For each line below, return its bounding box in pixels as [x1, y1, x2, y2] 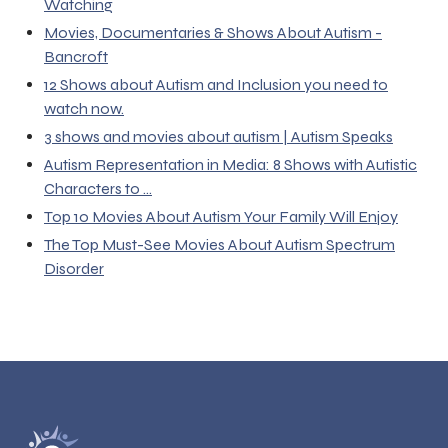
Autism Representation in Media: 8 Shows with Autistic [44, 155, 417, 175]
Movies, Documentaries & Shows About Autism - [44, 23, 382, 43]
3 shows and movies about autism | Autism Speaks [44, 127, 393, 147]
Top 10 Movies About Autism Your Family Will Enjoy [44, 207, 398, 227]
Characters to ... [44, 179, 152, 199]
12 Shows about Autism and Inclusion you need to [44, 75, 388, 95]
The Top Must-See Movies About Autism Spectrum [44, 235, 395, 255]
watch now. [44, 99, 124, 119]
